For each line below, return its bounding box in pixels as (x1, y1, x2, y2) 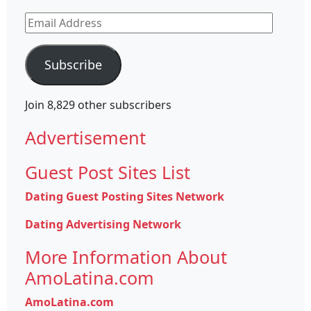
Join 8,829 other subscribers (25, 97, 171, 112)
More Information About (25, 245, 227, 269)
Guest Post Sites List (25, 160, 190, 184)
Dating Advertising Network (25, 217, 181, 232)
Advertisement (25, 126, 146, 149)
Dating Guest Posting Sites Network (25, 189, 224, 204)
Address (24, 29, 67, 44)
